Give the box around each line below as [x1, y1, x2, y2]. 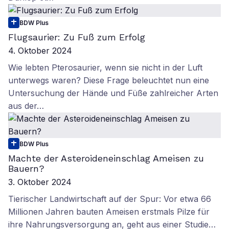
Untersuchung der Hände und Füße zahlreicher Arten [8, 88, 218, 98]
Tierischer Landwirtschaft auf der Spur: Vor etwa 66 [8, 194, 211, 204]
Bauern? [8, 163, 44, 174]
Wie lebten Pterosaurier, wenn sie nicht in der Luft [8, 62, 202, 73]
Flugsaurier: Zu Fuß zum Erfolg [8, 32, 145, 42]
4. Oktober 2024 [8, 45, 72, 56]
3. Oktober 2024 [8, 177, 72, 187]
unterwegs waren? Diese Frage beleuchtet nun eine [8, 75, 209, 85]
